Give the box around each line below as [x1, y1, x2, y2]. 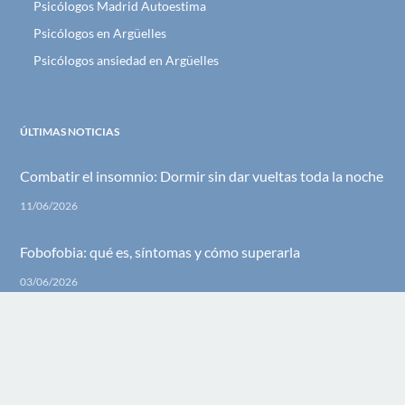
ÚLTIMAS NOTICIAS [20, 125, 120, 139]
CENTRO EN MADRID [20, 364, 128, 379]
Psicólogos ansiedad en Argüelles [33, 52, 220, 69]
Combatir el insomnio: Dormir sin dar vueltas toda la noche [20, 167, 384, 185]
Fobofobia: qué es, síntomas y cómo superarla [20, 243, 301, 261]
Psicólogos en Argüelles [33, 25, 167, 42]
